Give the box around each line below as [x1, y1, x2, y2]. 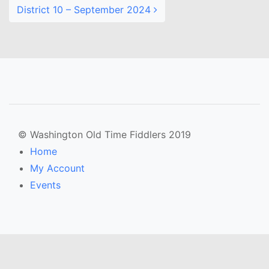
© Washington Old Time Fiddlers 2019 [18, 128, 191, 141]
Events [30, 179, 61, 191]
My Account [30, 162, 85, 174]
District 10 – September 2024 [17, 4, 154, 16]
